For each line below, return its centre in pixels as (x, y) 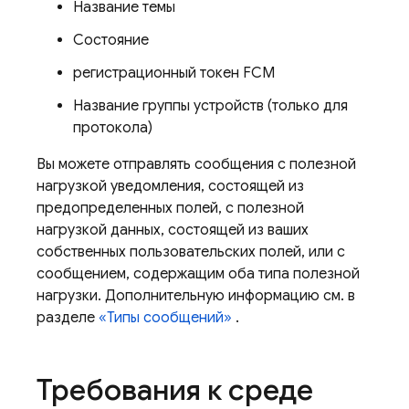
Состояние (111, 40)
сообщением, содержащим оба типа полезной (198, 274)
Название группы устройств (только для (210, 106)
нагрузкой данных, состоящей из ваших (173, 230)
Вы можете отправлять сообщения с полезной (196, 164)
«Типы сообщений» (165, 318)
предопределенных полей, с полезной (170, 208)
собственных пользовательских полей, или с (191, 252)
